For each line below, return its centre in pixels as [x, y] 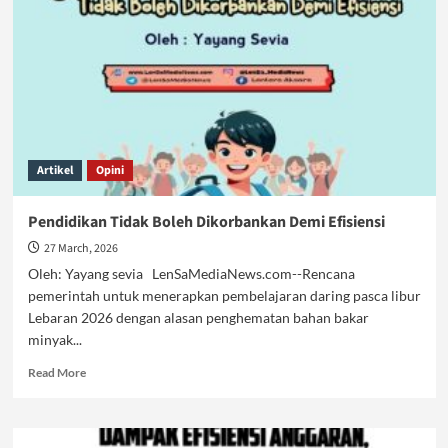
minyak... [54, 339]
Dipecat [105, 39]
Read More [56, 372]
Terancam [110, 20]
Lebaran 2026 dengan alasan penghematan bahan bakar [198, 317]
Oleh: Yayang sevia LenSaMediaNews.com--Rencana [191, 273]
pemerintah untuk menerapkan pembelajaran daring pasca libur [224, 295]
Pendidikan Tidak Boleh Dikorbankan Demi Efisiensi [206, 222]
